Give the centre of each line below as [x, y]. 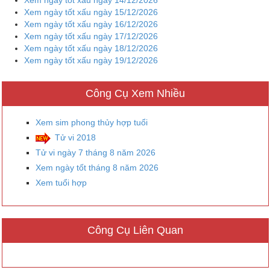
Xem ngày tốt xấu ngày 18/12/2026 [91, 48]
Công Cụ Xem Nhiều [135, 93]
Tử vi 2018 [75, 137]
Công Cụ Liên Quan [135, 230]
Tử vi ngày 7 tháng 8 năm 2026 [95, 152]
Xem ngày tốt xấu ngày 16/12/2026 [91, 24]
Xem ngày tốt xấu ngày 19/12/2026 [91, 60]
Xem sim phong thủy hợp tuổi [91, 122]
